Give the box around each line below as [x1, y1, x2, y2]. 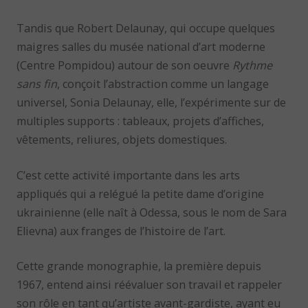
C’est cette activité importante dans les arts [16, 167, 241, 183]
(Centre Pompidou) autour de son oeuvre [16, 58, 233, 74]
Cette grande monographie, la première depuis [16, 258, 262, 274]
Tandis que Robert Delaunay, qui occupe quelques [16, 21, 276, 36]
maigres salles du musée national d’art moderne [16, 39, 266, 55]
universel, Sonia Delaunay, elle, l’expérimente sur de [16, 95, 287, 111]
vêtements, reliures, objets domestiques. [16, 132, 228, 148]
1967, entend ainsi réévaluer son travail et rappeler [16, 276, 283, 292]
